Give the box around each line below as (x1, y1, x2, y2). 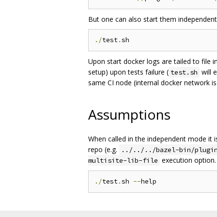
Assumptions (88, 105, 170, 124)
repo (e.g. (88, 144, 119, 154)
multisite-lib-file (88, 155, 158, 165)
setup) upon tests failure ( (88, 67, 169, 77)
